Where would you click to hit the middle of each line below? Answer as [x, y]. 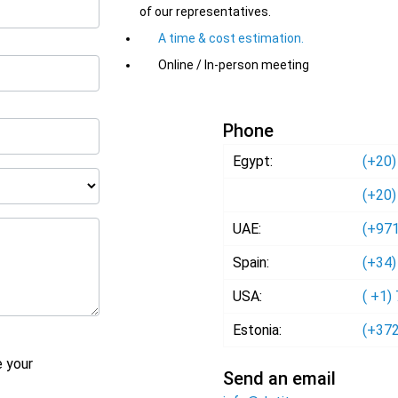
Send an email [280, 379]
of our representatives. [205, 12]
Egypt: [253, 162]
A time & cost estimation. [231, 39]
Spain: [251, 263]
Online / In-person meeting [233, 65]
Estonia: [258, 330]
